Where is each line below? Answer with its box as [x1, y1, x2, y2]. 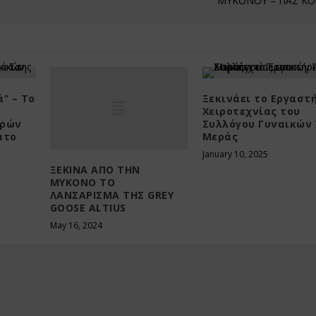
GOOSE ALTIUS [49, 201, 126, 215]
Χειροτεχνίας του [202, 104, 300, 118]
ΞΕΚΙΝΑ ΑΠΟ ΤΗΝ [49, 163, 140, 177]
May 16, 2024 [49, 219, 102, 232]
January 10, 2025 [202, 147, 268, 160]
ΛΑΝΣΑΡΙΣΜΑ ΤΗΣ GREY [49, 188, 174, 202]
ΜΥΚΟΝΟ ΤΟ [49, 176, 116, 190]
